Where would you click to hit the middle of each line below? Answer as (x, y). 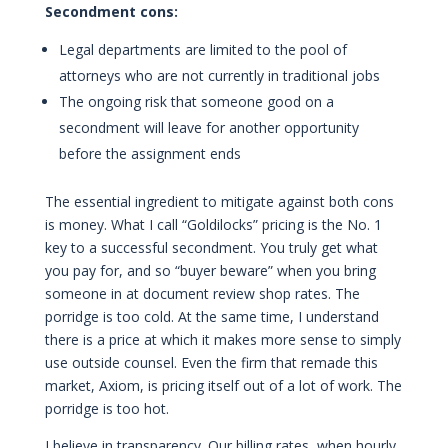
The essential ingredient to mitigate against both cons (219, 202)
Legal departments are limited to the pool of (202, 50)
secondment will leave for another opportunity (208, 128)
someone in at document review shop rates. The (202, 294)
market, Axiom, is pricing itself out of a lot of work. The (223, 386)
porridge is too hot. (106, 409)
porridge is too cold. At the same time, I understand (211, 317)
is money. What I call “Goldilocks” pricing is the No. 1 (213, 225)
